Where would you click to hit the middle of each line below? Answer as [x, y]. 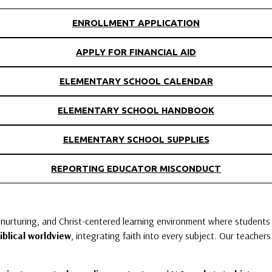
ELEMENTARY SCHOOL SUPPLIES [136, 139]
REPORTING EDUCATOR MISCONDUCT [136, 168]
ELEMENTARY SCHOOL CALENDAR [136, 81]
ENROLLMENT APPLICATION [136, 22]
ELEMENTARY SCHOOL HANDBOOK [136, 110]
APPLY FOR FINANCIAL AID [136, 52]
